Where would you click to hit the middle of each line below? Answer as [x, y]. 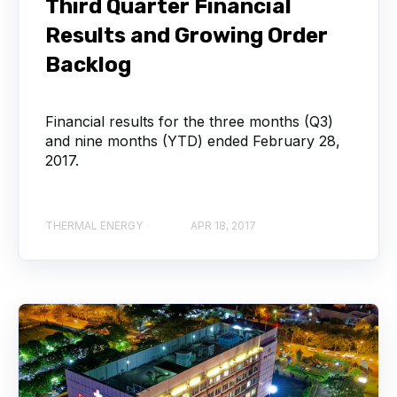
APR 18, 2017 [223, 225]
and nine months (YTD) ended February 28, [193, 141]
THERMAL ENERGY [94, 225]
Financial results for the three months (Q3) [189, 122]
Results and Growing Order [187, 36]
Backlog [88, 65]
